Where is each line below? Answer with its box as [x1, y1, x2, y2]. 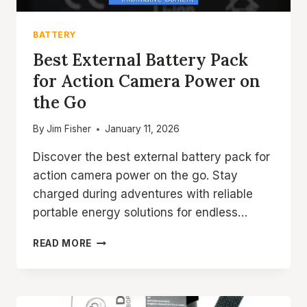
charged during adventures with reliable [33, 187, 253, 201]
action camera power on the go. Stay [33, 169, 238, 183]
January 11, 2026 [105, 123, 180, 135]
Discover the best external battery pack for [33, 150, 270, 164]
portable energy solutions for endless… [33, 206, 247, 220]
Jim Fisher [47, 123, 92, 135]
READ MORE [33, 238, 93, 249]
